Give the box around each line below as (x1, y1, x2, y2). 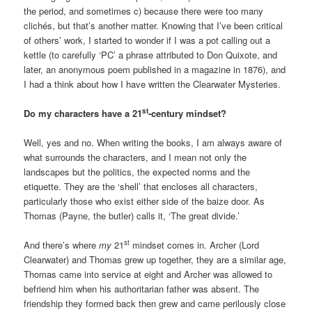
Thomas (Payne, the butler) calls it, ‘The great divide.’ (24, 209, 240, 223)
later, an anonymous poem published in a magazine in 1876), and (24, 62, 286, 76)
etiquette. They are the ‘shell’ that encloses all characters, (24, 180, 258, 194)
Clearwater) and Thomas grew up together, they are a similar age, (24, 253, 287, 267)
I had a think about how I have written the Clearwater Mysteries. (24, 77, 281, 91)
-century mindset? (148, 107, 227, 120)
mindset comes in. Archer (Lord (130, 238, 260, 252)
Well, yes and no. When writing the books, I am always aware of (24, 136, 283, 150)
